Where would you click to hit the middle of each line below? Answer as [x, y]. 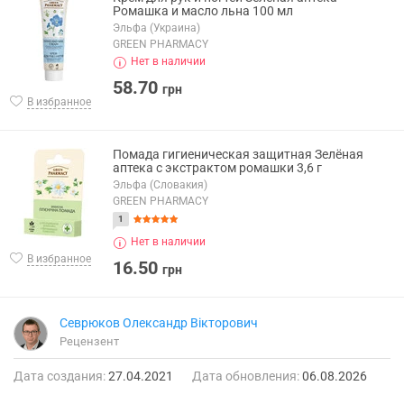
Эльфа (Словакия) [160, 185]
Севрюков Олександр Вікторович [159, 323]
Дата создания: [60, 376]
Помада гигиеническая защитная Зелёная [238, 155]
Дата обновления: [246, 376]
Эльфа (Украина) [156, 28]
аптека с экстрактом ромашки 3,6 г [217, 168]
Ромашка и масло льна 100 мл [203, 11]
